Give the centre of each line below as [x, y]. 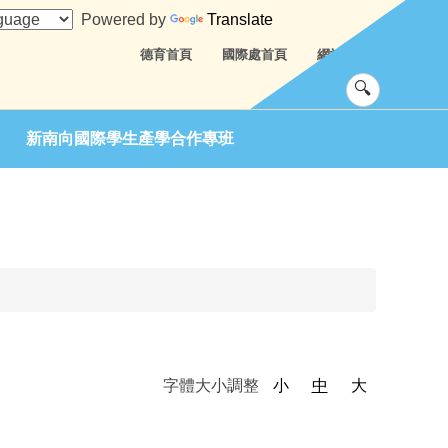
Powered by [122, 19]
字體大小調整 [213, 385]
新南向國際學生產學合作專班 [130, 138]
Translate [240, 19]
